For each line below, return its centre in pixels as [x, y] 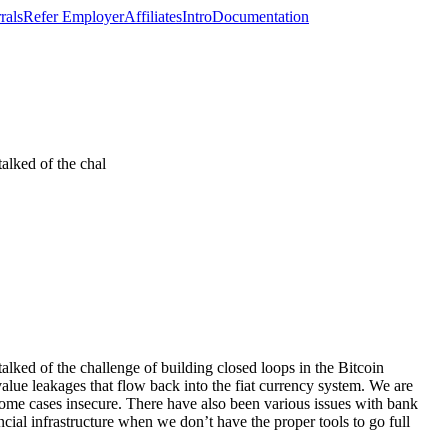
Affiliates [153, 16]
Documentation [260, 16]
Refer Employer [73, 16]
